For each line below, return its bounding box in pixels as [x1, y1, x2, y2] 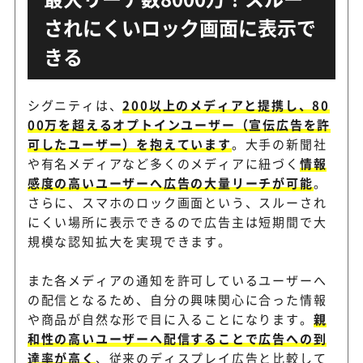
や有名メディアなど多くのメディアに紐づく [27, 154, 300, 172]
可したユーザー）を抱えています [27, 135, 232, 152]
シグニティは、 [27, 96, 123, 113]
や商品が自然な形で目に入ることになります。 [27, 310, 314, 327]
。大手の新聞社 [231, 135, 327, 152]
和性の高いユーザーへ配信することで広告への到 [27, 329, 327, 347]
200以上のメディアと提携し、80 [122, 96, 330, 113]
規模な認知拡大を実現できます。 [27, 232, 232, 250]
